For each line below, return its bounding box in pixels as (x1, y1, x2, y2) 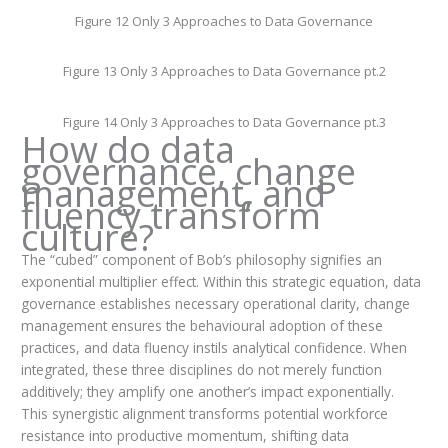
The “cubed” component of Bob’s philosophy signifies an (20, 250, 382, 270)
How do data (20, 125, 235, 175)
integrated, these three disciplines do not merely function (20, 360, 382, 380)
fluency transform (20, 191, 321, 241)
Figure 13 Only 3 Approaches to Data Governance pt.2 (62, 62, 386, 81)
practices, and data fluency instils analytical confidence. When (20, 338, 407, 358)
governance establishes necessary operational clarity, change (20, 294, 410, 314)
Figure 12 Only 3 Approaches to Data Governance (75, 11, 373, 30)
